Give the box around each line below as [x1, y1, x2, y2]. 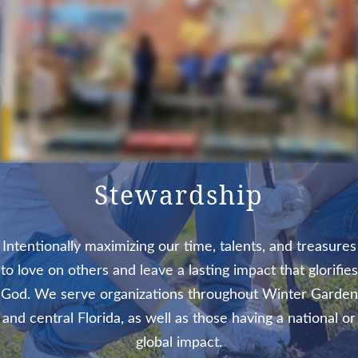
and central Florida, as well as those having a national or [2, 312, 356, 326]
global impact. [136, 336, 222, 350]
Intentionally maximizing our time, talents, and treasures [2, 240, 356, 254]
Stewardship [94, 177, 264, 212]
